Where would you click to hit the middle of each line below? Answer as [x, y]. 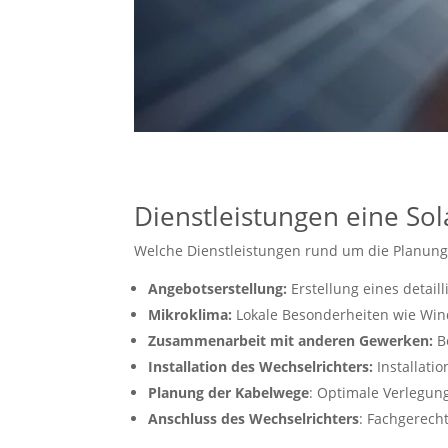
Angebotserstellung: [218, 289]
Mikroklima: [190, 315]
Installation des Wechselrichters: [261, 367]
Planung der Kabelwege [229, 393]
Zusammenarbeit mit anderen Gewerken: [291, 341]
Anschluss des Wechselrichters [254, 419]
